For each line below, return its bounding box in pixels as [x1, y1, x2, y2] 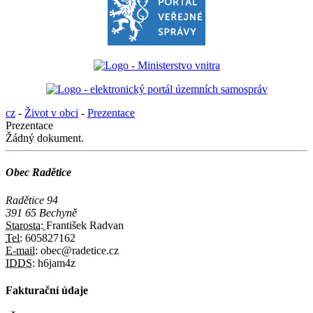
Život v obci [24, 107, 78, 119]
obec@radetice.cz [38, 244, 119, 256]
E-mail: [6, 244, 38, 256]
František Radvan [46, 219, 124, 231]
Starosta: [6, 219, 46, 231]
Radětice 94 [6, 194, 58, 206]
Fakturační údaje [6, 284, 88, 296]
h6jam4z [35, 256, 75, 269]
